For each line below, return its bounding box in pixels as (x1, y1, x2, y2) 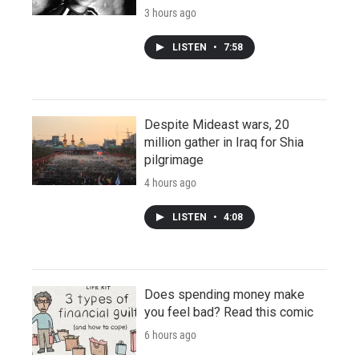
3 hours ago (144, 6, 196, 19)
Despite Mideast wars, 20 (144, 116, 289, 132)
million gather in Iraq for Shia (144, 134, 304, 150)
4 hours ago (144, 175, 196, 189)
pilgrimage (144, 151, 204, 167)
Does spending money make (144, 286, 305, 302)
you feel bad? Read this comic (144, 304, 313, 320)
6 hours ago (144, 328, 196, 341)
